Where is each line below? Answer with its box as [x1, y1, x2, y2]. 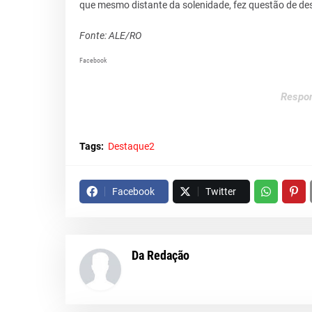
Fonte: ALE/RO [79, 30, 141, 42]
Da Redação [131, 248, 189, 263]
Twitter [205, 186, 236, 198]
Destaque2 [107, 141, 155, 153]
